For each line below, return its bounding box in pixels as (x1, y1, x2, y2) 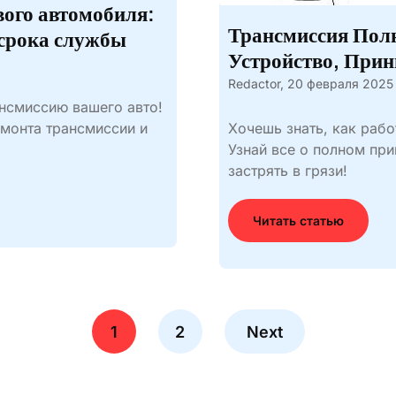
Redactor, (227, 76, 284, 91)
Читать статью (252, 213, 344, 228)
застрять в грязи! (227, 162, 347, 179)
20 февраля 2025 (286, 76, 393, 91)
